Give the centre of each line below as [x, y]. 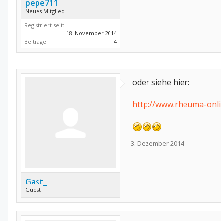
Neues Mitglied [45, 11]
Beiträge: [36, 42]
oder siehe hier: [161, 82]
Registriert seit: [44, 25]
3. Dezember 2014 [157, 143]
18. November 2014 [92, 33]
